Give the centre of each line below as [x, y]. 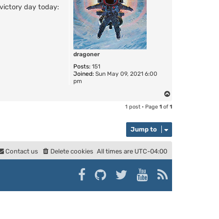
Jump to [144, 129]
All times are [116, 151]
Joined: [84, 74]
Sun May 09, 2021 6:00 [126, 74]
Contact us [22, 151]
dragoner [87, 54]
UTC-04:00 [151, 151]
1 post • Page [142, 107]
